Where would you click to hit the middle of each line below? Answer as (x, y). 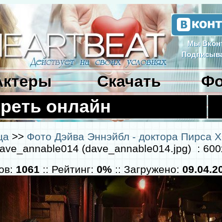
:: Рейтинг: (68, 169)
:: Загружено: (147, 169)
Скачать (129, 81)
